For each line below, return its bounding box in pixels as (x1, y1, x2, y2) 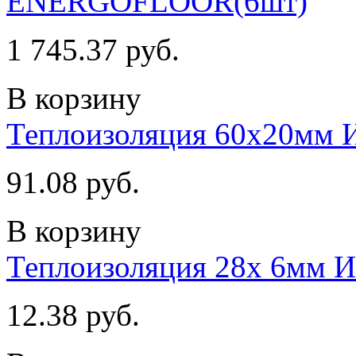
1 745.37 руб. (6, 32, 180, 67)
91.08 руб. (6, 164, 140, 199)
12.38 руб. (6, 297, 140, 332)
